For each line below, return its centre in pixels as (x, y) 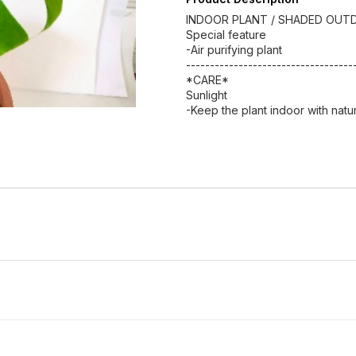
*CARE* (207, 80)
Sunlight (207, 95)
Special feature (226, 35)
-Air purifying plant (234, 50)
